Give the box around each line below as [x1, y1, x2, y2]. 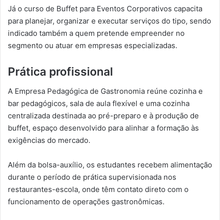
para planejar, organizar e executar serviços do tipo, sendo [8, 16, 211, 26]
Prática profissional [8, 64, 113, 79]
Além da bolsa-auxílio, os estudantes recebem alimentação [8, 160, 212, 170]
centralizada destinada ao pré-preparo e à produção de [8, 111, 199, 121]
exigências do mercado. [8, 136, 90, 145]
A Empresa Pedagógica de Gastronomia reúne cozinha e [8, 86, 203, 96]
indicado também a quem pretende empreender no [8, 28, 185, 38]
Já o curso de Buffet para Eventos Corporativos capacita [8, 3, 202, 13]
